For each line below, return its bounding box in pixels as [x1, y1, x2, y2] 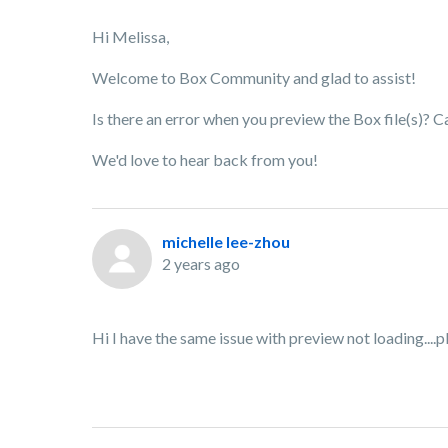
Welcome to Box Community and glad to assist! [92, 68, 419, 87]
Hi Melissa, [92, 27, 172, 46]
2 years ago [162, 254, 240, 273]
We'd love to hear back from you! [92, 150, 321, 169]
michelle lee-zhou [162, 232, 290, 251]
